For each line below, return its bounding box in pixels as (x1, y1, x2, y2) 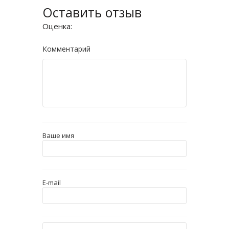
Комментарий (42, 44, 90, 54)
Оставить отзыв (42, 4, 142, 21)
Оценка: (42, 21, 78, 31)
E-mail (42, 178, 61, 187)
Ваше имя (42, 131, 74, 140)
